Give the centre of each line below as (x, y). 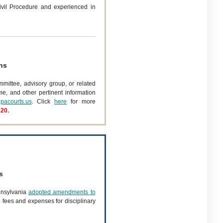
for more (81, 102)
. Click (43, 102)
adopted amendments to (62, 192)
